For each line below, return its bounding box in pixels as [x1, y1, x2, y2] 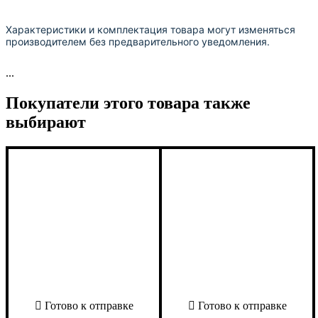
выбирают [6, 112, 86, 131]
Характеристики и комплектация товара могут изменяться [6, 23, 295, 36]
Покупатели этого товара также [6, 93, 251, 112]
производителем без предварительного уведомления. [6, 35, 270, 48]
